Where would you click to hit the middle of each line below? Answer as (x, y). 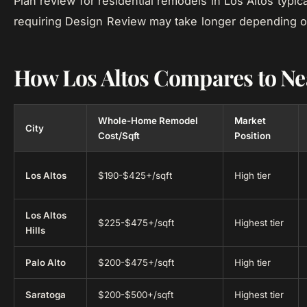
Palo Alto (46, 262)
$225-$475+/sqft (136, 223)
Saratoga (46, 295)
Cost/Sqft (119, 136)
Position (253, 136)
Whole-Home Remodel (148, 121)
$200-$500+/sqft (136, 295)
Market (250, 121)
